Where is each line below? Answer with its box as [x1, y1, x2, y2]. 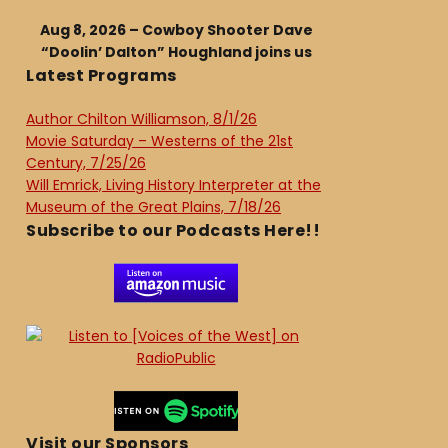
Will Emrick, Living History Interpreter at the [26, 175, 321, 195]
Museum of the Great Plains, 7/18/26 [26, 197, 281, 217]
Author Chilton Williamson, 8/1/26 [26, 109, 257, 129]
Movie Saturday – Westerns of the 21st [26, 131, 293, 151]
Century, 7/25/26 [26, 153, 146, 173]
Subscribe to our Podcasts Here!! [26, 219, 320, 242]
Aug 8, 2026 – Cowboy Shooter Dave [39, 20, 313, 40]
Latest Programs [26, 64, 177, 87]
